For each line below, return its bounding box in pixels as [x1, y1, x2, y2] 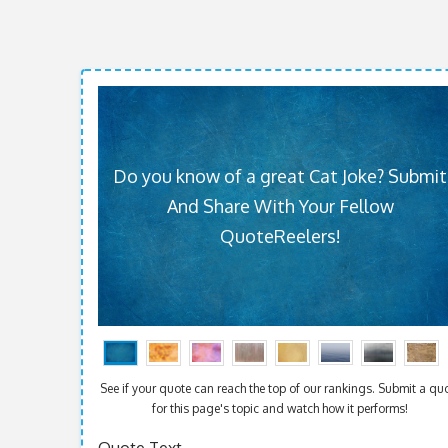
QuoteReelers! [219, 224, 341, 247]
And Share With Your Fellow [166, 194, 394, 217]
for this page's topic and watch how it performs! [152, 400, 409, 416]
